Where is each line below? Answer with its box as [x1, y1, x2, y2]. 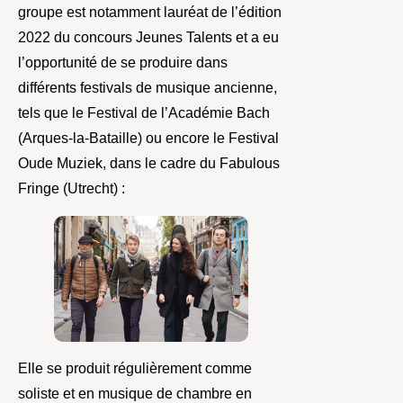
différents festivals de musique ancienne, [18, 79, 277, 95]
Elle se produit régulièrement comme [18, 361, 252, 377]
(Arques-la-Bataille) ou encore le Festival [18, 130, 279, 146]
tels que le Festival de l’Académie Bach [18, 104, 270, 121]
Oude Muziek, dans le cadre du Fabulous [18, 155, 280, 171]
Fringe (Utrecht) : [18, 180, 125, 196]
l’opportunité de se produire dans [18, 54, 228, 70]
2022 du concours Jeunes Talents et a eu [18, 29, 279, 45]
